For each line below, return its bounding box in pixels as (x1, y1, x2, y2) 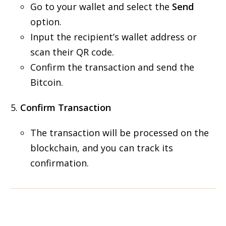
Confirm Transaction (20, 101, 111, 114)
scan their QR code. (30, 46, 114, 58)
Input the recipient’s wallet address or (30, 31, 197, 43)
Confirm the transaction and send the (30, 61, 194, 73)
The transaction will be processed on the (30, 127, 209, 139)
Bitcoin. (30, 76, 63, 88)
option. (30, 16, 62, 28)
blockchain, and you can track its (30, 142, 173, 154)
